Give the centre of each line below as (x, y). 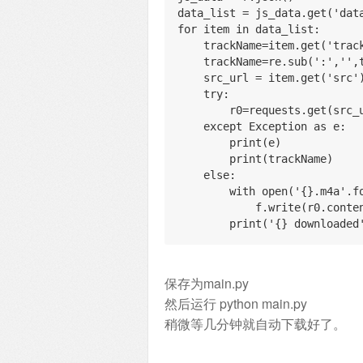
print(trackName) (281, 159)
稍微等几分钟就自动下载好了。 (255, 324)
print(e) (255, 143)
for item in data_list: (249, 29)
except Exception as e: (275, 126)
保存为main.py (207, 283)
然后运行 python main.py (236, 303)
